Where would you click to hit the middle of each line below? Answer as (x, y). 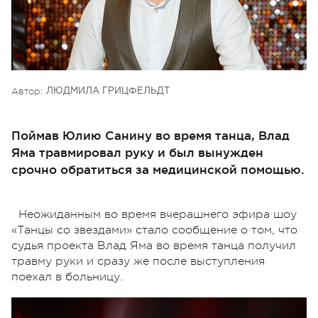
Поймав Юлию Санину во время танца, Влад (150, 135)
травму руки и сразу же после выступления (138, 261)
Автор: (27, 91)
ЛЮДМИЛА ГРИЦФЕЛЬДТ (108, 91)
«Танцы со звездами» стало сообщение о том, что (154, 230)
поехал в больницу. (67, 276)
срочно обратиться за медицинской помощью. (158, 169)
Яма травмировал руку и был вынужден (137, 152)
